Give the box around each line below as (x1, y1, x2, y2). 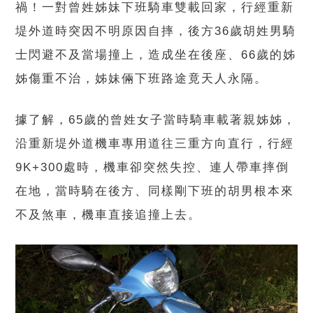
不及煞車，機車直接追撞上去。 (15, 208, 202, 222)
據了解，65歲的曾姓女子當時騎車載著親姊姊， (15, 113, 297, 127)
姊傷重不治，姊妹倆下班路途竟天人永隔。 (15, 72, 268, 86)
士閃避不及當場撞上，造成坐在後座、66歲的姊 (15, 48, 297, 62)
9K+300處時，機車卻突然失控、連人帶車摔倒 (15, 161, 290, 175)
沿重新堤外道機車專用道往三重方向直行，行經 (15, 137, 295, 151)
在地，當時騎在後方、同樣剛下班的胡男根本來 (15, 184, 295, 198)
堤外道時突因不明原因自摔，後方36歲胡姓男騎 (15, 24, 297, 38)
